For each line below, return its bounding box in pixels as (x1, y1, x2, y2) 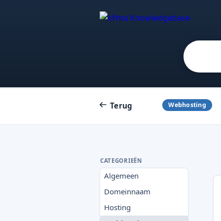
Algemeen (104, 171, 139, 181)
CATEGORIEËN (100, 157, 142, 164)
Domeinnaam (104, 186, 150, 196)
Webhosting (168, 100, 206, 109)
